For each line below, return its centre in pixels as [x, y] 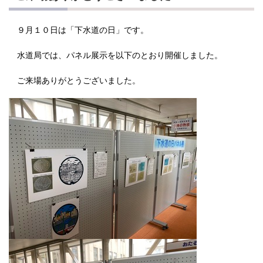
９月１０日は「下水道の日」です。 [79, 29]
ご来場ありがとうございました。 [75, 80]
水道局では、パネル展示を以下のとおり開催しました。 [116, 55]
